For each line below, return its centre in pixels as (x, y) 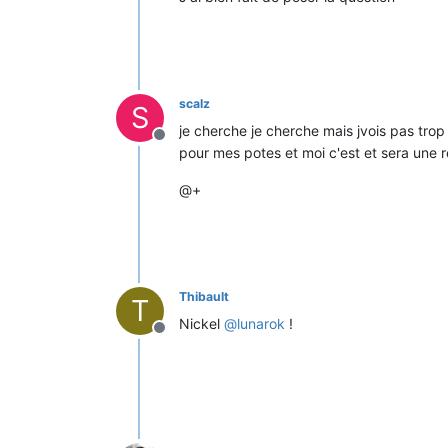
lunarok (261, 324)
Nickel (201, 324)
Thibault (204, 297)
